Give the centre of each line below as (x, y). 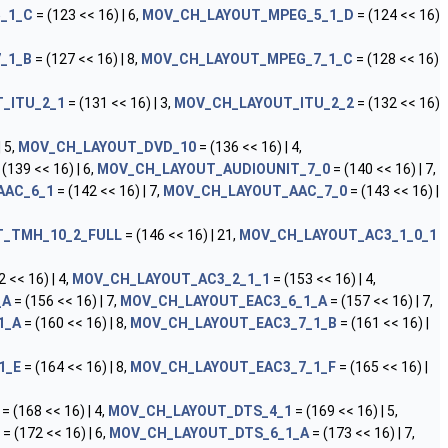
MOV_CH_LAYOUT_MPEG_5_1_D (248, 15)
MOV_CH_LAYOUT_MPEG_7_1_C (247, 59)
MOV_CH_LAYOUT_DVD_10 (107, 147)
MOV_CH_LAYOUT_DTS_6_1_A (209, 433)
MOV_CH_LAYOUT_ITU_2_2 (264, 103)
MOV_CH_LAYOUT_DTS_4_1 (200, 411)
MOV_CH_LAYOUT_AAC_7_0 (255, 191)
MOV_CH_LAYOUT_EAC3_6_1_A (223, 301)
